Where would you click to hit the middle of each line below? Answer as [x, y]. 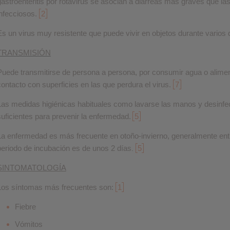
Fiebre [25, 207]
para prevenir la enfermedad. [83, 116]
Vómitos [28, 224]
